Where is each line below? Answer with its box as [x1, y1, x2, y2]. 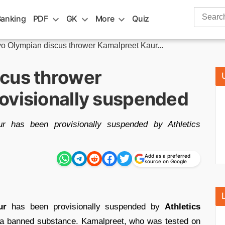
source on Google [145, 158, 187, 164]
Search [193, 8, 219, 17]
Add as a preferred [145, 153, 190, 159]
